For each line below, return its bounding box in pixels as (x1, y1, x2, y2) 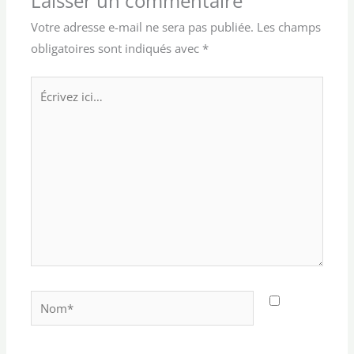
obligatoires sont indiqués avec (31, 40, 203, 56)
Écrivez (30, 77, 69, 94)
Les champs (257, 18, 322, 35)
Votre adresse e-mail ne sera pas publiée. (31, 18, 254, 35)
